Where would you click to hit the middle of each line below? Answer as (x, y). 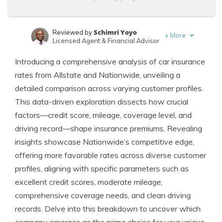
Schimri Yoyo (115, 32)
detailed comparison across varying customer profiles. (109, 88)
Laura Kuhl (102, 54)
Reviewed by (73, 32)
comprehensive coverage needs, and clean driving (103, 195)
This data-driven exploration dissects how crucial (102, 102)
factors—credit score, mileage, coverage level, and (103, 115)
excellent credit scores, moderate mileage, (89, 182)
